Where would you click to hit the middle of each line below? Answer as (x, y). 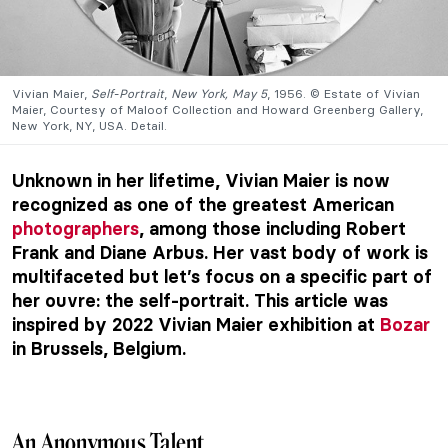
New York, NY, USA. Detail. (89, 125)
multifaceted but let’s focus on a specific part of (222, 276)
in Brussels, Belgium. (99, 348)
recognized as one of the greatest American (203, 204)
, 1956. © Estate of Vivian (343, 93)
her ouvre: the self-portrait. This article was (200, 300)
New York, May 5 (217, 93)
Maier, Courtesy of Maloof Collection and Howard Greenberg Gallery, (217, 109)
